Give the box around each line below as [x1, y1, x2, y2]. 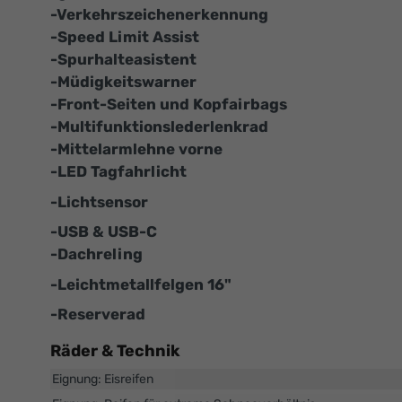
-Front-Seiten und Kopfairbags [50, 95, 287, 114]
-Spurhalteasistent [50, 50, 197, 69]
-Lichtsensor [50, 192, 148, 211]
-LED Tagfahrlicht [50, 162, 187, 181]
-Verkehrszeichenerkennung [50, 5, 268, 24]
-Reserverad [50, 305, 145, 324]
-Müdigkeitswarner [50, 73, 197, 92]
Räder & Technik [50, 340, 180, 361]
